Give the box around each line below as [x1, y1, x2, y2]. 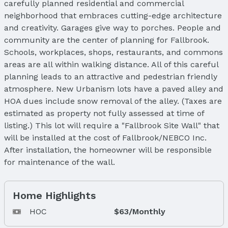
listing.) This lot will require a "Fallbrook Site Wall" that [4, 120, 219, 130]
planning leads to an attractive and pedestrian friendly [4, 71, 217, 81]
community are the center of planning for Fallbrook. [4, 35, 209, 45]
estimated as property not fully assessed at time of [4, 108, 204, 118]
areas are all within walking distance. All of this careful [4, 59, 218, 69]
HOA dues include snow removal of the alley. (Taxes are [4, 96, 222, 106]
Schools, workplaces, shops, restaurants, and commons [4, 47, 223, 57]
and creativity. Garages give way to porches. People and [4, 22, 221, 33]
